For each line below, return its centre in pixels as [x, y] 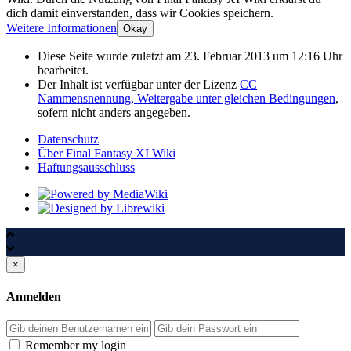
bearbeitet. [63, 71]
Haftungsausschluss [86, 168]
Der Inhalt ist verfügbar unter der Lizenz [139, 85]
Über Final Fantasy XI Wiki [107, 154]
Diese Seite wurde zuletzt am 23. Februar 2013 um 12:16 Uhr [190, 56]
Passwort [176, 326]
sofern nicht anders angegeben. [114, 113]
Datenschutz [68, 139]
